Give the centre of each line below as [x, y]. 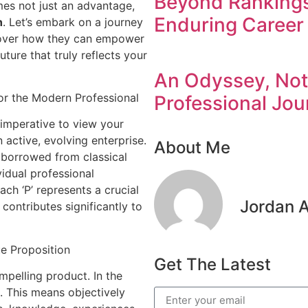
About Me [192, 147]
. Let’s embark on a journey [73, 22]
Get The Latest [212, 264]
